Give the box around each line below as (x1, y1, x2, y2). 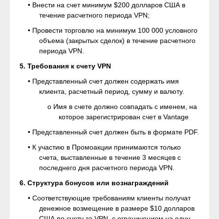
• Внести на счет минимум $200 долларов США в (28, 1, 185, 9)
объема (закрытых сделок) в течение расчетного (39, 37, 196, 44)
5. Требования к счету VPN (20, 62, 111, 70)
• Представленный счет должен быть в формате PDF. (28, 128, 199, 136)
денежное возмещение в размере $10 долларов (39, 204, 195, 212)
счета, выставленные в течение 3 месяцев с (39, 153, 181, 161)
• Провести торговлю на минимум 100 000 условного (28, 26, 197, 34)
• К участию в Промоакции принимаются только (28, 143, 181, 151)
